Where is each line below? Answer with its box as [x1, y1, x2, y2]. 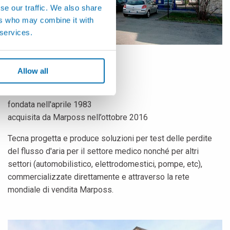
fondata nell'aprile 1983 [8, 99, 92, 109]
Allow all [17, 66, 48, 75]
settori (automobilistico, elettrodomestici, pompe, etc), [8, 159, 202, 169]
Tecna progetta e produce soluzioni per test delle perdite [8, 133, 212, 143]
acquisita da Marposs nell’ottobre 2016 [8, 112, 148, 122]
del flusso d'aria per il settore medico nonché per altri [8, 146, 199, 156]
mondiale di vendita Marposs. [8, 184, 113, 195]
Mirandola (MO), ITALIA [8, 78, 97, 88]
